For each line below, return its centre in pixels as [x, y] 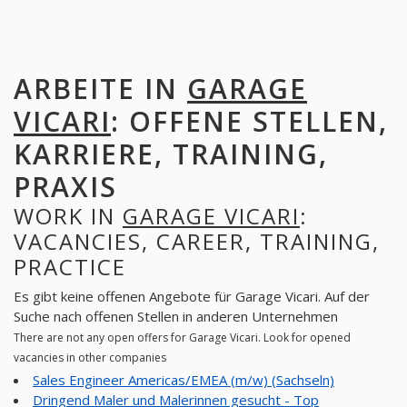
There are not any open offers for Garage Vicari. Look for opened [182, 338]
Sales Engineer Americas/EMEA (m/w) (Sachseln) [184, 379]
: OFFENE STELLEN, [249, 121]
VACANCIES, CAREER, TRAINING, [197, 241]
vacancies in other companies [90, 358]
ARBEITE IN [100, 88]
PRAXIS [65, 186]
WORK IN [68, 215]
